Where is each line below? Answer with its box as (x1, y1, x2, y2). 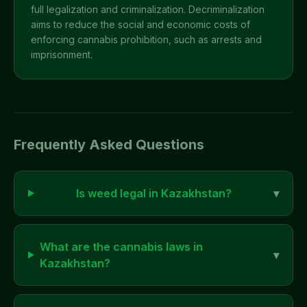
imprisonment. (31, 49, 93, 60)
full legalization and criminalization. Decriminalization (31, 3, 265, 15)
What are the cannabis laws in (39, 240, 203, 254)
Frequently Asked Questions (14, 136, 204, 153)
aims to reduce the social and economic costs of (31, 19, 250, 30)
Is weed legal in (75, 186, 161, 200)
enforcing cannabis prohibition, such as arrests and (31, 34, 262, 45)
